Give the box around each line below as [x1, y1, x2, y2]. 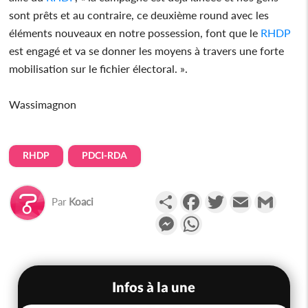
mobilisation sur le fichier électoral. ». [9, 61, 188, 75]
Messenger [177, 211, 230, 225]
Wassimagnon [9, 97, 77, 111]
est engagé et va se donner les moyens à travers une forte [9, 43, 285, 57]
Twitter [226, 189, 261, 203]
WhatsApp [201, 211, 254, 225]
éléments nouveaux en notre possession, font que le [9, 25, 261, 39]
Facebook [201, 189, 248, 203]
